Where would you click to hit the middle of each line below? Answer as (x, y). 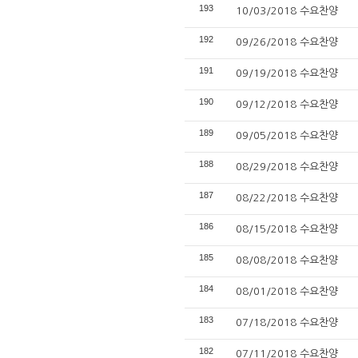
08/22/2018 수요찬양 (287, 198)
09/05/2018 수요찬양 (287, 135)
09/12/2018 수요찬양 (287, 104)
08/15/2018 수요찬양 (287, 229)
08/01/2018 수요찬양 (287, 291)
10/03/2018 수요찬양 (287, 11)
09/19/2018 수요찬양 (287, 73)
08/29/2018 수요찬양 (287, 167)
